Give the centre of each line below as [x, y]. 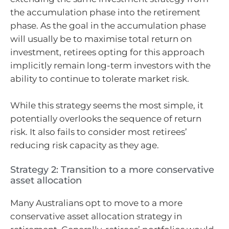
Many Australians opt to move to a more [96, 203]
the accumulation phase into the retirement [105, 13]
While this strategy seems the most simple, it [107, 105]
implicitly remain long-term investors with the [110, 66]
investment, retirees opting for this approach [107, 52]
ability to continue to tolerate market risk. [100, 79]
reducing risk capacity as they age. [86, 145]
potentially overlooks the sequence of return [106, 118]
